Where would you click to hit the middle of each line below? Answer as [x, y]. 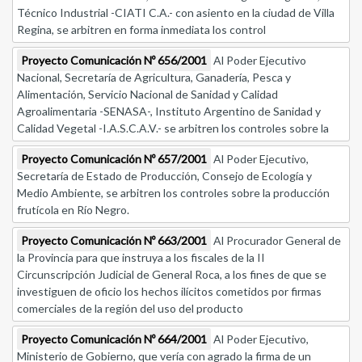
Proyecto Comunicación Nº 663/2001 [114, 241]
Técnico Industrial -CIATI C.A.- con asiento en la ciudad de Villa [176, 13]
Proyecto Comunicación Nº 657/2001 [114, 159]
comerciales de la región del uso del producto [130, 309]
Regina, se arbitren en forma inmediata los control [141, 30]
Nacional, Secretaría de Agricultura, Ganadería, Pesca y [154, 78]
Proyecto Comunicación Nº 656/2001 [114, 61]
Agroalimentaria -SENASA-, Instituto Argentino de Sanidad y [169, 112]
